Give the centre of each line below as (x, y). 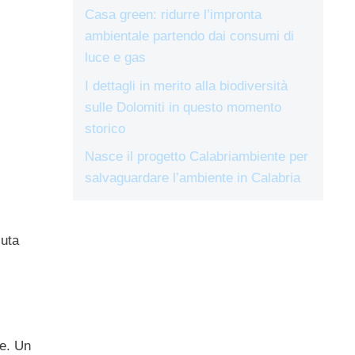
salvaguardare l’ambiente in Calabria (193, 178)
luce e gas (115, 57)
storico (105, 128)
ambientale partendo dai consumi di (189, 36)
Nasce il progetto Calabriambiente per (197, 157)
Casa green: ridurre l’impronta (173, 15)
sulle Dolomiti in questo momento (183, 107)
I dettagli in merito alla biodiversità (186, 86)
